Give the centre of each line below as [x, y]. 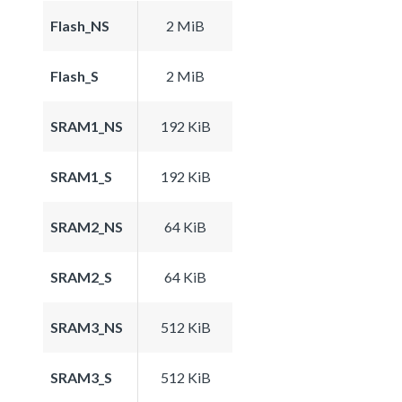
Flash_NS [80, 25]
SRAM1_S [81, 176]
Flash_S [74, 75]
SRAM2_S [81, 276]
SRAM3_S [81, 377]
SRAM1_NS [87, 126]
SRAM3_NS [87, 327]
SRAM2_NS [87, 226]
